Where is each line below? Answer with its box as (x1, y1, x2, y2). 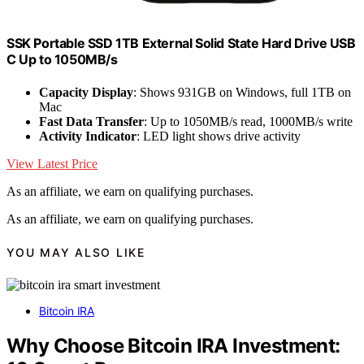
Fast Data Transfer (39, 114, 144, 128)
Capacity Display (39, 84, 133, 99)
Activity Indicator (39, 128, 136, 143)
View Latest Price (6, 156, 97, 171)
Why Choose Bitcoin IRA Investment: (6, 334, 340, 358)
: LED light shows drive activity (136, 128, 301, 143)
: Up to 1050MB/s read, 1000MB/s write (144, 114, 353, 128)
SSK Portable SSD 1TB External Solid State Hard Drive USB (6, 35, 356, 52)
